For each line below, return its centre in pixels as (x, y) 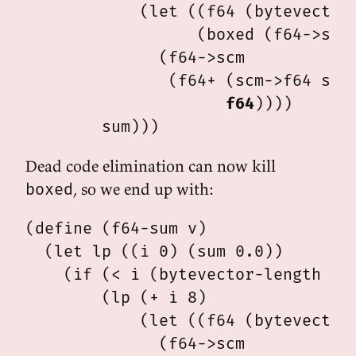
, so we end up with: (143, 189)
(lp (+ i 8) (116, 297)
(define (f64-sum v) (116, 228)
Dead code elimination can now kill (151, 166)
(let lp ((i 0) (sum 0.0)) (154, 251)
